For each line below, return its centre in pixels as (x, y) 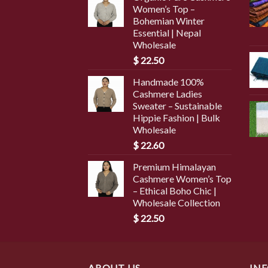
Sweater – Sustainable (177, 105)
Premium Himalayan (174, 166)
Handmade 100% (168, 81)
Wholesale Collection (176, 202)
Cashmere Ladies (167, 93)
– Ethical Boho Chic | (175, 190)
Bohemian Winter (169, 20)
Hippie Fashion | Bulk (176, 117)
